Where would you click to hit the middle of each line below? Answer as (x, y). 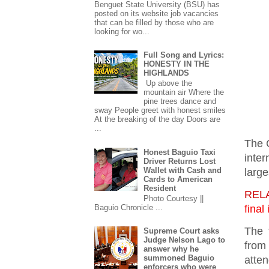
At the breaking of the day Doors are (157, 119)
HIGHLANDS (167, 73)
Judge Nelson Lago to (185, 240)
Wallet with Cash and (183, 170)
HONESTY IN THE (177, 64)
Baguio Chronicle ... (128, 208)
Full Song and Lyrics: (184, 55)
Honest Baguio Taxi (180, 152)
